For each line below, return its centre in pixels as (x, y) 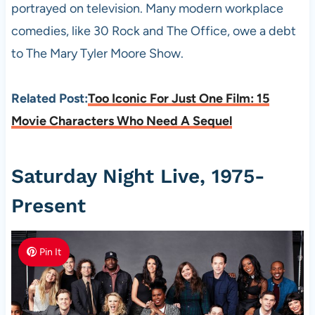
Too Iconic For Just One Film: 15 (178, 98)
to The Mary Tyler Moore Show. (97, 53)
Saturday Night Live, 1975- (138, 176)
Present (48, 205)
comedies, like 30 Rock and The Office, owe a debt (153, 31)
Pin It (51, 252)
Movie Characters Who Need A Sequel (121, 121)
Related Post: (49, 98)
